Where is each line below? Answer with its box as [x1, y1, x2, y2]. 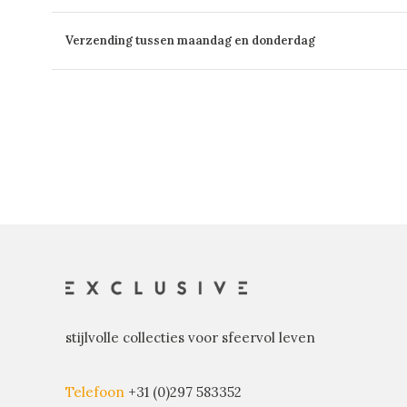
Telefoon [65, 382, 124, 401]
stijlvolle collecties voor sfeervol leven [65, 328, 315, 346]
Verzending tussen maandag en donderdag [65, 32, 315, 48]
